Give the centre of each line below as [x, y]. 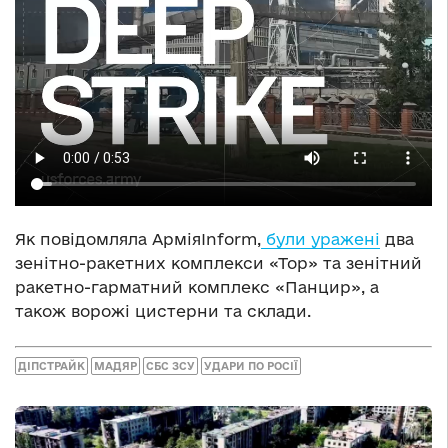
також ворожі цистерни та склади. [163, 310]
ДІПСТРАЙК [51, 366]
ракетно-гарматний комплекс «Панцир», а [197, 286]
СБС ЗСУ [170, 366]
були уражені [320, 238]
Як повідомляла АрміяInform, [138, 238]
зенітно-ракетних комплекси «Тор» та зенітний [218, 262]
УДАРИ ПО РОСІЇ [251, 366]
